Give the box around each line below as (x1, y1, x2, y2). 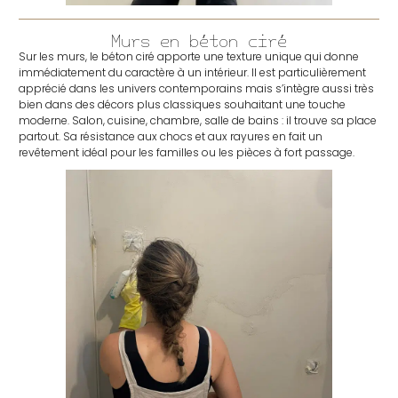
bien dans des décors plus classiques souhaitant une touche (19, 97, 346, 113)
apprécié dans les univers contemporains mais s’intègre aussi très (19, 81, 375, 97)
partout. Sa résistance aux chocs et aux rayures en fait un (19, 129, 323, 145)
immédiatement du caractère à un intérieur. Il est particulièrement (19, 65, 367, 81)
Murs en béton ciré (111, 30, 287, 52)
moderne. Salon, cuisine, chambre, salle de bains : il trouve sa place (19, 113, 378, 129)
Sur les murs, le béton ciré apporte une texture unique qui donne (19, 49, 360, 65)
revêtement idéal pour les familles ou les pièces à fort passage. (19, 145, 355, 161)
